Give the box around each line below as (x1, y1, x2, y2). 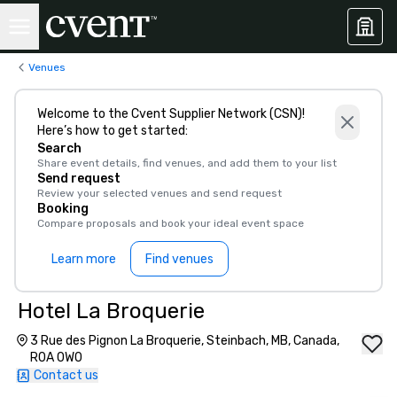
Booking (37, 201, 89, 216)
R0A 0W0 (29, 350, 82, 365)
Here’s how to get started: (37, 123, 188, 138)
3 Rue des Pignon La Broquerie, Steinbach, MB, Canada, (29, 333, 339, 348)
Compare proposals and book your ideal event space (37, 217, 304, 230)
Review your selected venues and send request (37, 187, 282, 199)
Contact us (34, 368, 98, 383)
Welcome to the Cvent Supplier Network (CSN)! (37, 106, 305, 121)
